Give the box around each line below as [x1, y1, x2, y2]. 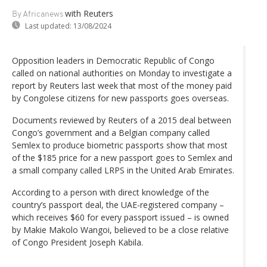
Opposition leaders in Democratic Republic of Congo [12, 54, 215, 66]
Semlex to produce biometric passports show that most [12, 139, 228, 151]
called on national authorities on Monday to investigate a [12, 67, 232, 79]
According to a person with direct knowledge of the [12, 186, 209, 198]
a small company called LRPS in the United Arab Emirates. [12, 164, 234, 176]
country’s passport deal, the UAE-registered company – [12, 198, 224, 210]
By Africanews [12, 10, 63, 19]
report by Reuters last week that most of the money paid [12, 79, 232, 91]
